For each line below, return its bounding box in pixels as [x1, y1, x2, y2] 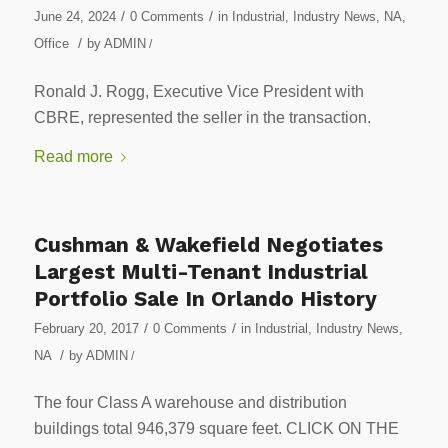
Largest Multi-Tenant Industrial [33, 258, 368, 284]
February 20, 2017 [33, 320, 139, 336]
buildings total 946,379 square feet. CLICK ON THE [33, 420, 399, 438]
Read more [33, 148, 113, 166]
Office [33, 35, 69, 51]
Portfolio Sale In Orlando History [33, 285, 377, 311]
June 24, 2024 [33, 8, 116, 24]
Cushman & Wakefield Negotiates [33, 231, 383, 257]
